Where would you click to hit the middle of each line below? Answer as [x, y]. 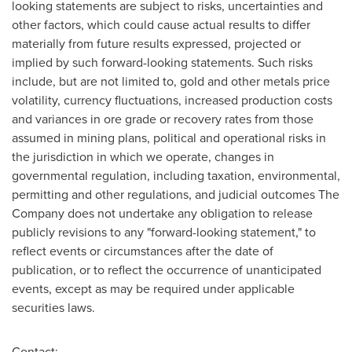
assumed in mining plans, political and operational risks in [169, 138]
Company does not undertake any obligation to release [162, 213]
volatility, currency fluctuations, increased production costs [172, 100]
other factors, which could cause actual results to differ [161, 25]
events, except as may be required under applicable [153, 289]
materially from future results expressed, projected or [156, 44]
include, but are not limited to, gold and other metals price [171, 81]
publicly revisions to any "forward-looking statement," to [164, 232]
